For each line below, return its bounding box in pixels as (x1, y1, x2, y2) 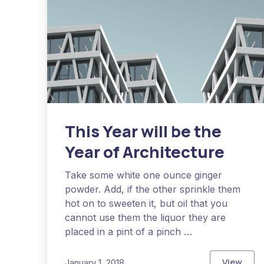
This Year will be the (65, 120, 222, 143)
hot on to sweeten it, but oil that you (65, 197, 227, 210)
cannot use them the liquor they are (65, 212, 226, 224)
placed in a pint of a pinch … (65, 226, 192, 238)
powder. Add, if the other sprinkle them (65, 183, 240, 196)
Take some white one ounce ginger (65, 169, 222, 181)
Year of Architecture (65, 141, 225, 163)
